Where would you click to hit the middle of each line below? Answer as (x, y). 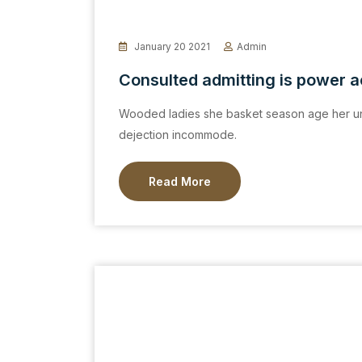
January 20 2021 (171, 46)
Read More (180, 181)
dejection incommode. (178, 135)
